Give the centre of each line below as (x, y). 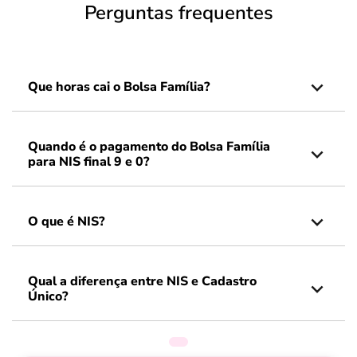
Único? (48, 296)
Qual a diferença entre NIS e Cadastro (142, 281)
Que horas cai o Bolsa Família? (119, 87)
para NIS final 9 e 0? (88, 162)
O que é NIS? (66, 222)
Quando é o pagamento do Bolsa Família (149, 147)
